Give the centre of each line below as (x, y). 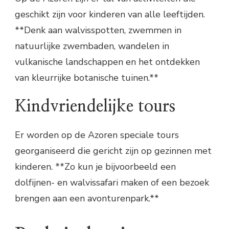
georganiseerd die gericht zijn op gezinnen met (113, 151)
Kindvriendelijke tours (95, 107)
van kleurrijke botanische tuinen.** (87, 77)
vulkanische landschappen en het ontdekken (107, 62)
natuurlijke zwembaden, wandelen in (92, 46)
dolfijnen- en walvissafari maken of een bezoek (112, 183)
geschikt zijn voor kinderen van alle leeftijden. (110, 14)
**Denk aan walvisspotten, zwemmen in (98, 30)
